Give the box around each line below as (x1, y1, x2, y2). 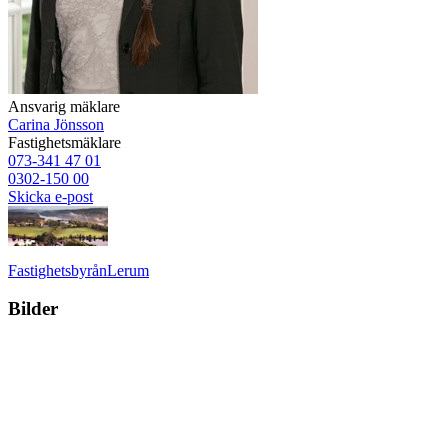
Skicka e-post (8, 187, 93, 205)
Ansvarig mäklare (8, 97, 120, 115)
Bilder (8, 298, 58, 320)
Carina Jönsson (8, 115, 104, 133)
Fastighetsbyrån (8, 261, 107, 279)
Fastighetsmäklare (8, 133, 121, 151)
